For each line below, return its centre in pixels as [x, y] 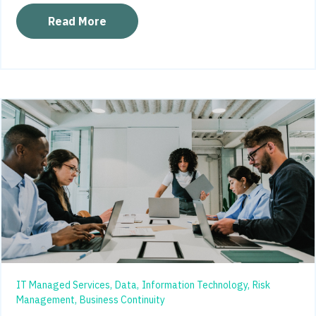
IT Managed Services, [64, 285]
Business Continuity [122, 299]
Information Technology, [196, 285]
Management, [47, 299]
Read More [77, 22]
